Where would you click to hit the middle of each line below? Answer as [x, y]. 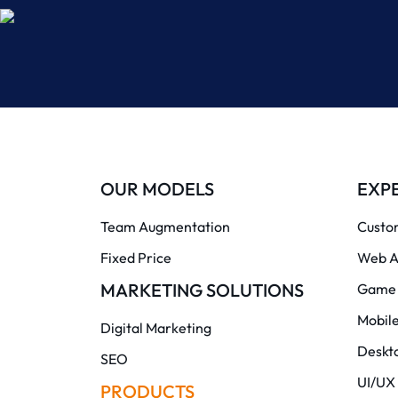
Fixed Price [135, 257]
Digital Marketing [155, 327]
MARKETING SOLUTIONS [202, 290]
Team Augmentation [165, 226]
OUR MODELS [157, 188]
